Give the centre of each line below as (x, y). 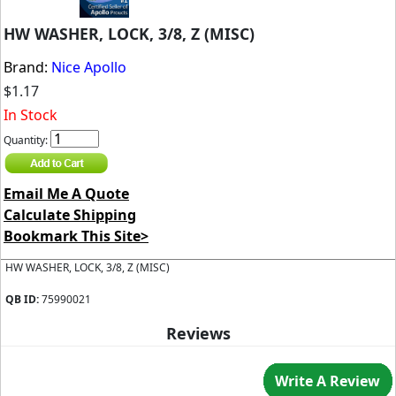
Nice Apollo (89, 67)
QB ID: (23, 299)
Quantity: (27, 140)
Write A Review (327, 381)
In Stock (30, 115)
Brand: (27, 67)
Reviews (198, 333)
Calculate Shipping (70, 215)
